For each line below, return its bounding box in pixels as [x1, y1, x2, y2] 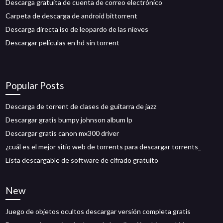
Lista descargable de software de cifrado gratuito [5, 156, 159, 164]
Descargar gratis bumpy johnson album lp [5, 115, 133, 124]
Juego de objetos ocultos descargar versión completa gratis [5, 207, 191, 216]
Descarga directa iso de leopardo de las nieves [5, 25, 149, 33]
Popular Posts [5, 80, 65, 91]
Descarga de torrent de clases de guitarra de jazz [5, 102, 157, 111]
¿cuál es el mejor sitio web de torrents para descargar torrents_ [5, 142, 202, 151]
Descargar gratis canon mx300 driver [5, 129, 119, 137]
